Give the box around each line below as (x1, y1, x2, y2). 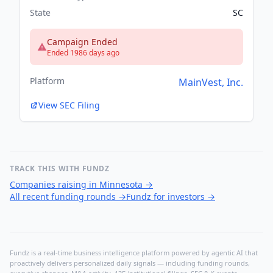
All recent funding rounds (10, 191, 116, 203)
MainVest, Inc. (179, 76, 243, 90)
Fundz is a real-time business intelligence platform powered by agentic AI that (10, 248, 258, 258)
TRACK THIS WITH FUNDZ (10, 163, 110, 174)
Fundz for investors (126, 191, 205, 203)
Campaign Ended (47, 36, 118, 48)
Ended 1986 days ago (47, 48, 119, 58)
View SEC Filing (38, 99, 100, 112)
